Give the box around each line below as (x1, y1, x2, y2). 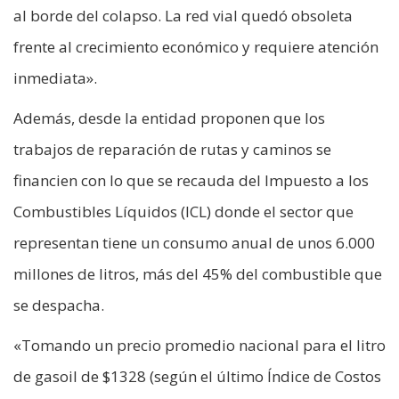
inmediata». (13, 68, 97, 89)
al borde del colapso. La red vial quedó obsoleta (13, 5, 353, 27)
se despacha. (13, 295, 104, 316)
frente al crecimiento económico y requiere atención (13, 37, 379, 58)
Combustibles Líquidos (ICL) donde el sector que (13, 201, 354, 223)
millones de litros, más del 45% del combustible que (13, 264, 382, 285)
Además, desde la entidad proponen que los (13, 108, 325, 129)
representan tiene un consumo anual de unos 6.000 (13, 232, 375, 254)
